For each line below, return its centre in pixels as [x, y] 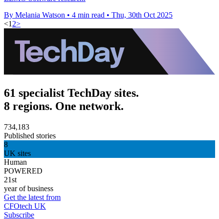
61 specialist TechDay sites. [71, 93]
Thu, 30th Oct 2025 [142, 15]
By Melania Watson [34, 15]
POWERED [23, 171]
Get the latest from [32, 197]
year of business [29, 188]
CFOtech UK [25, 206]
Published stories [30, 135]
